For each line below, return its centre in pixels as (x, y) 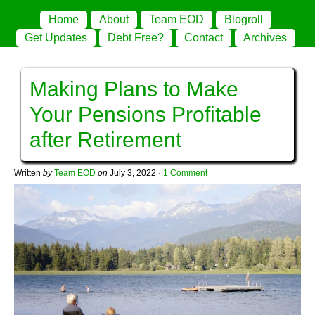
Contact (204, 38)
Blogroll (244, 19)
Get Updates (56, 38)
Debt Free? (136, 38)
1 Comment (185, 173)
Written (28, 173)
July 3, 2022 (133, 173)
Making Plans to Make (134, 89)
